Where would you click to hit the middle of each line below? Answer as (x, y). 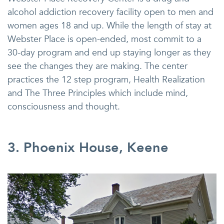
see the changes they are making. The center (97, 66)
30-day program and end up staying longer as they (109, 52)
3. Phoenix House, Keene (88, 147)
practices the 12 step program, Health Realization (106, 79)
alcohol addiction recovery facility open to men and (110, 12)
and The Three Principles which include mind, (98, 93)
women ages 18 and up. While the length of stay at (109, 25)
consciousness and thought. (64, 106)
